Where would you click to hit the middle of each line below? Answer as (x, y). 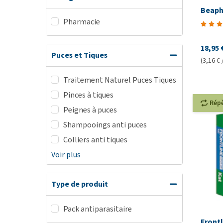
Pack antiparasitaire (98, 209)
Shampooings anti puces (105, 125)
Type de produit (80, 184)
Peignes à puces (90, 110)
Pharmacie (82, 22)
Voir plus (66, 155)
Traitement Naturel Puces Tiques (120, 80)
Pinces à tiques (88, 95)
